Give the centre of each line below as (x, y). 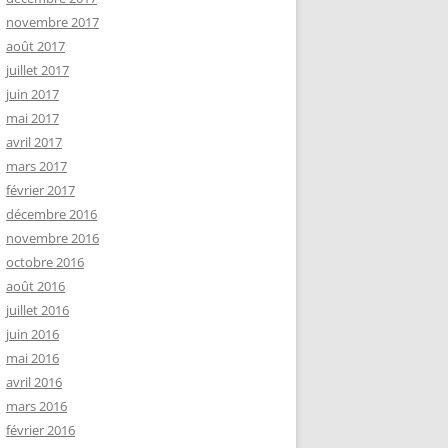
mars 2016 (36, 406)
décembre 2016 (51, 214)
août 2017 (35, 46)
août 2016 (35, 286)
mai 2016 (32, 358)
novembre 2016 (52, 238)
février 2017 (40, 190)
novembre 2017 (52, 22)
